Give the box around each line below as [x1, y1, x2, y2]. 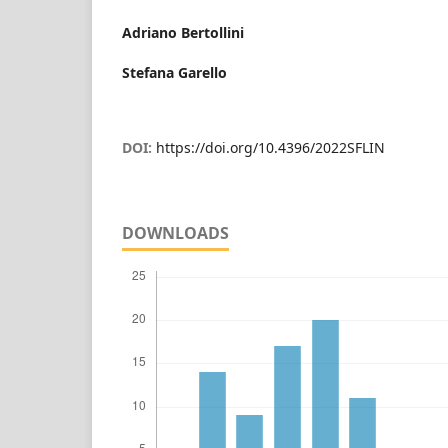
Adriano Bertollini [122, 22, 244, 42]
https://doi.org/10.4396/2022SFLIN [156, 137, 385, 157]
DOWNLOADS [122, 221, 229, 244]
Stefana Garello [122, 62, 227, 82]
